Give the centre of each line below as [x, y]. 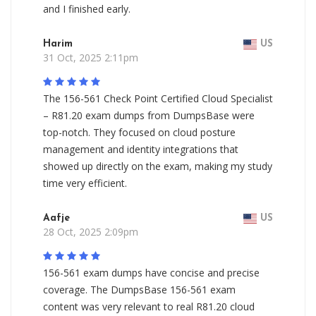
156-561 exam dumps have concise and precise [151, 273]
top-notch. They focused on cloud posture [139, 132]
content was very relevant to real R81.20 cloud [149, 306]
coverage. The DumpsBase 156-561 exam [139, 290]
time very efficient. [85, 183]
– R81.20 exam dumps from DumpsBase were [149, 115]
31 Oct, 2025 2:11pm [91, 57]
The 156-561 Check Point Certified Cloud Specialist [158, 98]
